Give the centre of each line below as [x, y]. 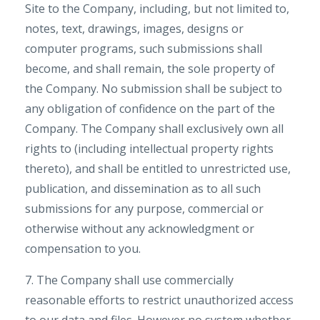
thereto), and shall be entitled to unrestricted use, [158, 169]
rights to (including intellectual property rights [149, 149]
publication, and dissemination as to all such [143, 189]
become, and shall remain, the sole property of [150, 69]
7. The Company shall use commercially [129, 280]
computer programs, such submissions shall [144, 49]
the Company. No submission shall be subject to [154, 89]
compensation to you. [83, 249]
